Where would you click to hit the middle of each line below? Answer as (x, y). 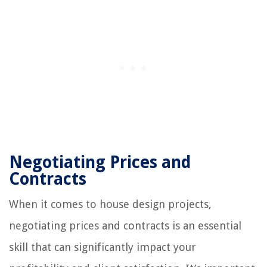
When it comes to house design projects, (110, 204)
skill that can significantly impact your (103, 247)
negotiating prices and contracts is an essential (125, 225)
